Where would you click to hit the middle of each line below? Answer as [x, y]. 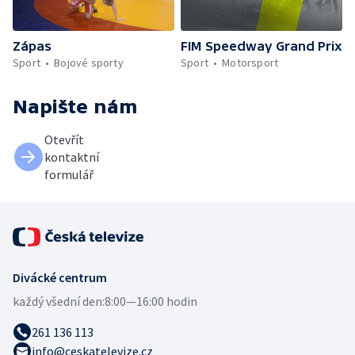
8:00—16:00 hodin [151, 301]
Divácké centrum [60, 277]
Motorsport [250, 62]
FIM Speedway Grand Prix [261, 46]
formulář [69, 174]
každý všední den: [59, 301]
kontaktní [72, 157]
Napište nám [75, 106]
